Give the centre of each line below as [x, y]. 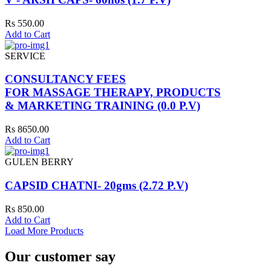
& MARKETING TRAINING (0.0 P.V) [103, 106]
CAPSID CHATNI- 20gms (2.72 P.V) [96, 185]
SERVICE [25, 56]
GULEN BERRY [39, 162]
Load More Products [44, 230]
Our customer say [60, 256]
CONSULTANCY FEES [65, 79]
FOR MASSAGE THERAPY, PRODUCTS [113, 93]
